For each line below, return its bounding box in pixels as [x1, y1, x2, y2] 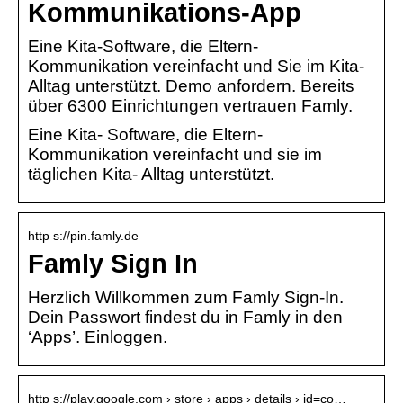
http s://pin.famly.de [28, 228, 139, 243]
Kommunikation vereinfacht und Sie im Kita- [28, 56, 364, 76]
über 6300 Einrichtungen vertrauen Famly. [28, 95, 353, 115]
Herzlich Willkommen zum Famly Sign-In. [28, 287, 344, 307]
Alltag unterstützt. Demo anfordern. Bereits [28, 76, 354, 95]
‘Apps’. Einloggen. [28, 327, 167, 346]
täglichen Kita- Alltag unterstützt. [28, 164, 274, 184]
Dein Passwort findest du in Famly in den [28, 307, 343, 327]
